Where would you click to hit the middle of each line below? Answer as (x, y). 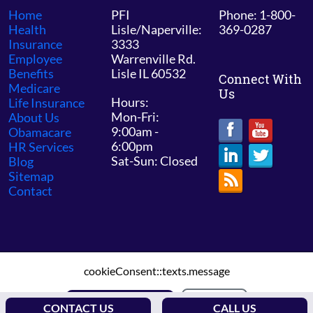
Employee (35, 58)
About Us (34, 117)
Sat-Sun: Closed (154, 160)
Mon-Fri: (135, 116)
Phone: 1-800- (257, 14)
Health (27, 29)
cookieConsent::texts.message (156, 271)
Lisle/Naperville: (156, 29)
